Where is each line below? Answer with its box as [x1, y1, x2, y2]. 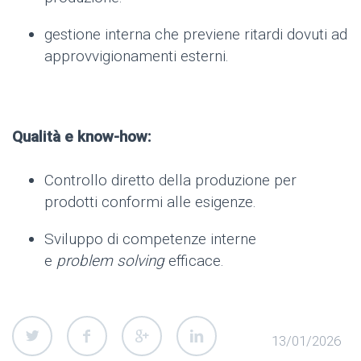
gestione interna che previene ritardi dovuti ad [44, 24, 347, 44]
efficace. [164, 251, 224, 270]
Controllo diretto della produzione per [44, 170, 297, 189]
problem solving [56, 251, 164, 270]
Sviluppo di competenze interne [44, 229, 256, 248]
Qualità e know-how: [12, 127, 151, 146]
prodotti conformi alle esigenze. [44, 192, 256, 211]
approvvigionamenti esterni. [44, 46, 229, 65]
